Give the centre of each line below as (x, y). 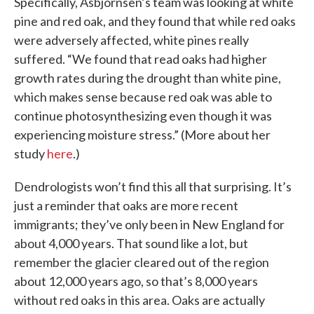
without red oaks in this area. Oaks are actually (139, 300)
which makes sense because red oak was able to (143, 97)
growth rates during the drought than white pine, (148, 78)
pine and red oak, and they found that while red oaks (155, 21)
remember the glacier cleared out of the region (142, 262)
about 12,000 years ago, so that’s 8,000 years (136, 281)
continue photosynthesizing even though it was (143, 116)
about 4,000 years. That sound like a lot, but (131, 244)
